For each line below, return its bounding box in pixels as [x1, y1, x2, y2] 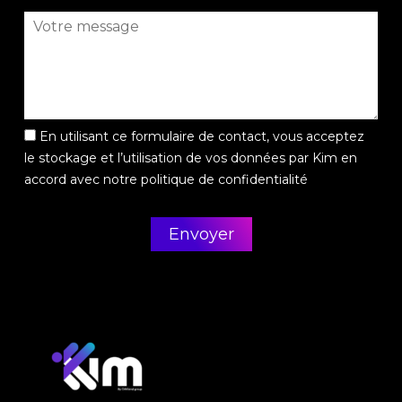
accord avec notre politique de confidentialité [23, 170, 308, 188]
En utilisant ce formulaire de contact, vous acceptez [39, 127, 364, 144]
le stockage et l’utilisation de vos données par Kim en [23, 149, 357, 166]
